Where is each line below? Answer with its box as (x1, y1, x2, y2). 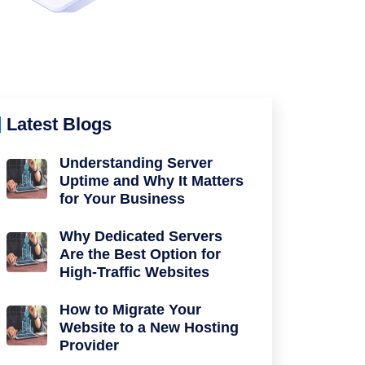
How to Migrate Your (59, 301, 201, 318)
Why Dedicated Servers (59, 228, 222, 244)
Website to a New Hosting (59, 319, 239, 336)
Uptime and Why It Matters (59, 173, 244, 189)
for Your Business (59, 191, 185, 207)
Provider (59, 337, 119, 354)
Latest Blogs (7, 114, 112, 134)
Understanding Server (59, 155, 213, 171)
